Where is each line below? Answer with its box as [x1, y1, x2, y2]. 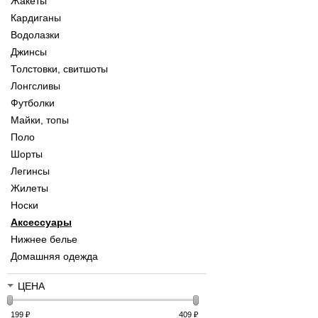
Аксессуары [11, 216, 72, 229]
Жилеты [11, 182, 48, 194]
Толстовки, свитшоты [11, 63, 108, 75]
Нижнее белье [11, 234, 77, 246]
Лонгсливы [11, 80, 60, 92]
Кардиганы [11, 12, 61, 24]
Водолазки [11, 29, 60, 41]
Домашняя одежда [11, 251, 98, 263]
